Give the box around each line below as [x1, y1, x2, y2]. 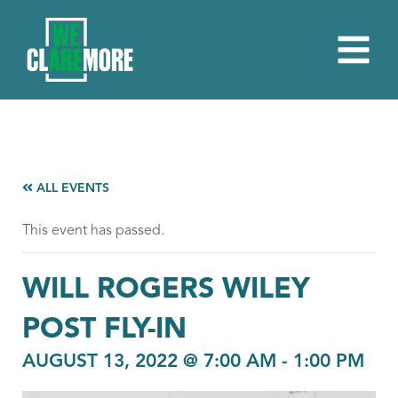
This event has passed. [22, 224, 164, 238]
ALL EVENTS [33, 182, 110, 195]
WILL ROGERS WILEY [22, 276, 310, 305]
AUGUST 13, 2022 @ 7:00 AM [22, 353, 276, 371]
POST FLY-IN [22, 316, 187, 345]
